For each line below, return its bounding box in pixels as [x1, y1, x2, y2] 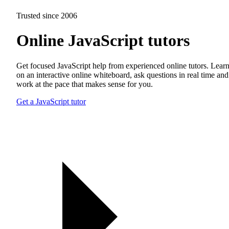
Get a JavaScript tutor [16, 97, 86, 106]
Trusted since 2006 [16, 11, 77, 20]
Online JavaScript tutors [16, 31, 190, 50]
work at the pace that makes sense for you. [16, 79, 153, 88]
